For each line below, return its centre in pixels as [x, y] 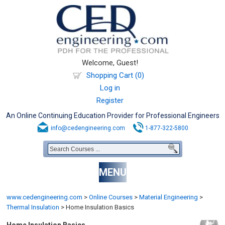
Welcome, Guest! [110, 63]
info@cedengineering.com [88, 128]
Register [110, 100]
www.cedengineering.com [45, 197]
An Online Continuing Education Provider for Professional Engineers [113, 116]
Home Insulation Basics [99, 207]
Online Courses [111, 197]
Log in [110, 88]
